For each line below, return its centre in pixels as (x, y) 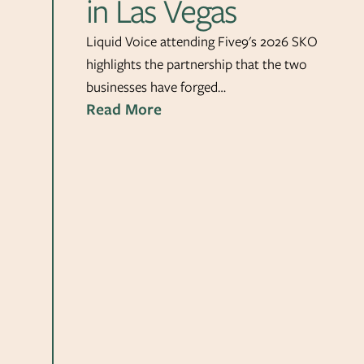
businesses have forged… (156, 87)
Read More (124, 109)
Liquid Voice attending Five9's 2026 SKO (202, 41)
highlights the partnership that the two (197, 64)
